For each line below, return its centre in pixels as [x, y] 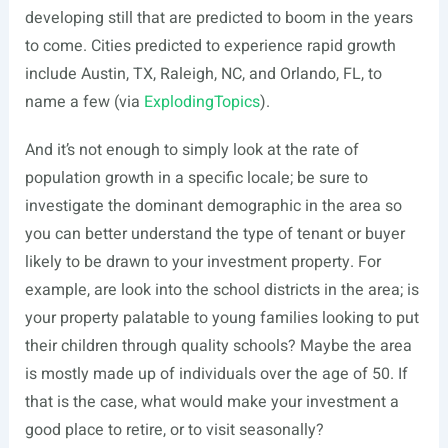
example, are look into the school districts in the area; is [221, 290]
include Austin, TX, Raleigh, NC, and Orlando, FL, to [203, 74]
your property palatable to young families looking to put [221, 318]
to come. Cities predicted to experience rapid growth [210, 46]
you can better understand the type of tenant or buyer [214, 234]
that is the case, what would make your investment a [211, 402]
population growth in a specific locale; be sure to [196, 178]
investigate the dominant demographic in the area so [213, 206]
